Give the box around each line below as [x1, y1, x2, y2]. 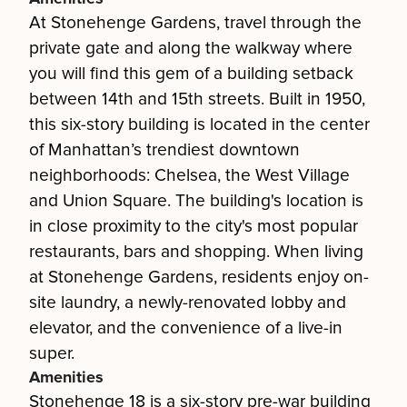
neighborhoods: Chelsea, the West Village [29, 164, 350, 186]
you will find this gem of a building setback [29, 63, 353, 84]
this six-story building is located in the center [29, 114, 370, 135]
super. [29, 342, 74, 364]
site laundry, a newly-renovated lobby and [29, 292, 346, 313]
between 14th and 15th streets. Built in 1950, [29, 88, 365, 110]
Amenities [29, 367, 104, 387]
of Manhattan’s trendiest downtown [29, 139, 300, 161]
